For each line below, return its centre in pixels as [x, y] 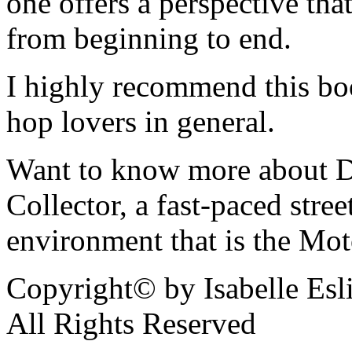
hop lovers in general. [141, 121]
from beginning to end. [149, 38]
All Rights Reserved [131, 323]
